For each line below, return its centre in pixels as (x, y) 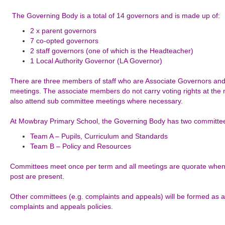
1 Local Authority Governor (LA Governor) (96, 61)
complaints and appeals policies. (62, 206)
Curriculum (103, 136)
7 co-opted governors (65, 41)
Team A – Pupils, (58, 136)
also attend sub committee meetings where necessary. (97, 101)
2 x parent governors (64, 31)
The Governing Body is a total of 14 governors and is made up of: (116, 16)
